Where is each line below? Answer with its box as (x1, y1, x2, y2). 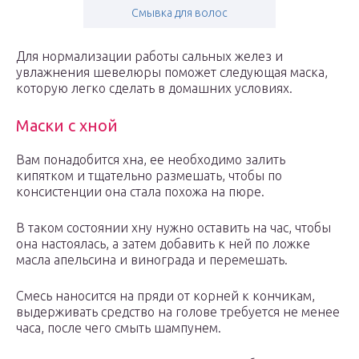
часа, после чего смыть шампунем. (16, 321, 221, 336)
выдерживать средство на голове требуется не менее (16, 305, 340, 320)
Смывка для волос (131, 6, 228, 20)
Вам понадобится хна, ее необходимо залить (16, 152, 285, 167)
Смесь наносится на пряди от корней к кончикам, (16, 288, 315, 304)
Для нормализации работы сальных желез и (16, 49, 283, 64)
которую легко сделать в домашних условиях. (16, 81, 292, 96)
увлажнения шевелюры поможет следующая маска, (16, 65, 328, 80)
